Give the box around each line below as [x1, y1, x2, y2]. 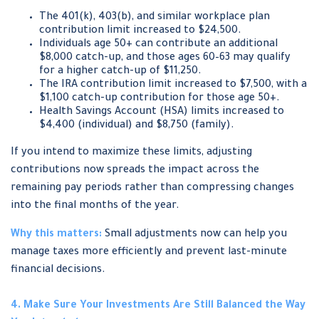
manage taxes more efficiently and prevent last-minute [11, 247, 287, 259]
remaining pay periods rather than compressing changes [11, 183, 294, 195]
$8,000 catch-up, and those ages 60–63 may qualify [39, 53, 291, 65]
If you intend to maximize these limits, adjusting [11, 147, 252, 159]
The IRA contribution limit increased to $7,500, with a [39, 80, 307, 92]
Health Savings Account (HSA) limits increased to [39, 107, 284, 119]
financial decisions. [11, 265, 105, 277]
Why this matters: [11, 229, 102, 241]
